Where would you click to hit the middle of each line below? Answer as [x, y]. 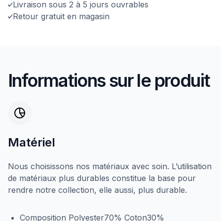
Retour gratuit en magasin [61, 16]
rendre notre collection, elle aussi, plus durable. [97, 190]
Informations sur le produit [109, 80]
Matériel [32, 142]
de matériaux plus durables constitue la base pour [102, 178]
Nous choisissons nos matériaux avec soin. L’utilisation [110, 166]
